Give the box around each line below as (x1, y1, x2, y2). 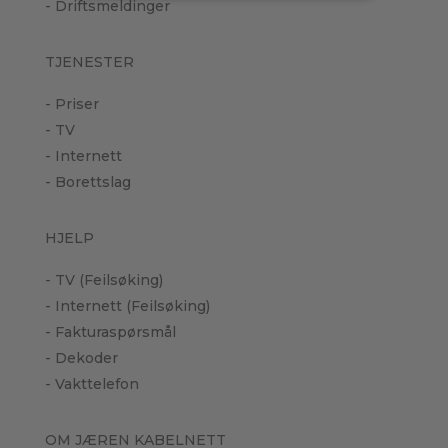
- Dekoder (44, 348, 118, 367)
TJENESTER (44, 52, 134, 71)
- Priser (44, 94, 103, 113)
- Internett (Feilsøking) (44, 296, 210, 315)
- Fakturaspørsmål (44, 322, 176, 341)
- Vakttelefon (44, 374, 139, 393)
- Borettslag (44, 172, 131, 191)
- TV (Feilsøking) (44, 270, 163, 289)
